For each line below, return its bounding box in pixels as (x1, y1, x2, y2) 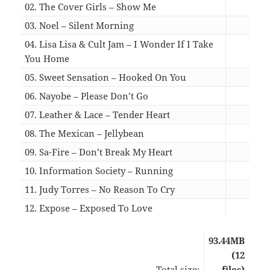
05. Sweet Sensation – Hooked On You (25, 71, 187, 84)
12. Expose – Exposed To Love (25, 202, 153, 215)
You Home (25, 52, 70, 65)
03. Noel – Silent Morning (25, 19, 134, 32)
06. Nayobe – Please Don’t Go (25, 90, 149, 102)
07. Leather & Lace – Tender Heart (25, 108, 171, 121)
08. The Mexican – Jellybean (25, 127, 145, 140)
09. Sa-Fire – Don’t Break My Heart (25, 146, 173, 159)
